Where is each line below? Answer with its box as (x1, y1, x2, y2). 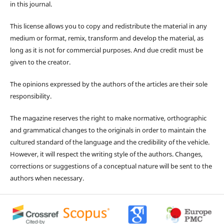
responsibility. (9, 91, 51, 100)
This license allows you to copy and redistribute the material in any (9, 21, 207, 30)
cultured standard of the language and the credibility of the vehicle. (9, 137, 209, 146)
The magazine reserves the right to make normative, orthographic (9, 113, 206, 122)
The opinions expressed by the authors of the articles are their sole (9, 79, 207, 88)
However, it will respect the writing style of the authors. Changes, (9, 149, 202, 158)
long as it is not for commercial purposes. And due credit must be (9, 45, 203, 54)
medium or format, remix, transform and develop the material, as (9, 33, 203, 42)
